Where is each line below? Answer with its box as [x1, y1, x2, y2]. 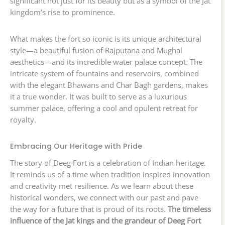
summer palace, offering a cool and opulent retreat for [10, 103, 198, 114]
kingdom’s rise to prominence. [10, 7, 115, 18]
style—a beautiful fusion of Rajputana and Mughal [10, 45, 182, 56]
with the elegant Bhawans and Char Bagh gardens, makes [10, 80, 208, 90]
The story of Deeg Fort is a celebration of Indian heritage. [10, 158, 206, 168]
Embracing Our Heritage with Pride [10, 141, 142, 152]
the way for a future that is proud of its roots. [10, 204, 168, 214]
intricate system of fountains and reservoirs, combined [10, 68, 199, 79]
